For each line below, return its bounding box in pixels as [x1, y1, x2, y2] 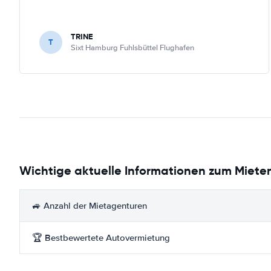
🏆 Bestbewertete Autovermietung [32, 232, 170, 243]
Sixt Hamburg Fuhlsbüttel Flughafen [71, 42, 194, 53]
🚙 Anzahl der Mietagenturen [32, 200, 147, 211]
